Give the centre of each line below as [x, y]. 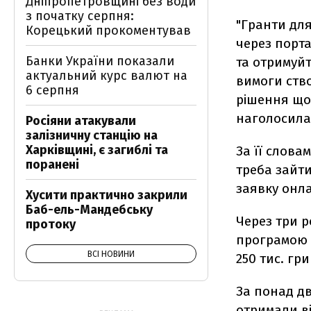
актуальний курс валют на [107, 76]
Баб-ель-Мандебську [89, 210]
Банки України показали [100, 61]
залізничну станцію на [92, 135]
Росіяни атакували [81, 121]
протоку [51, 224]
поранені [52, 165]
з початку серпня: [80, 16]
